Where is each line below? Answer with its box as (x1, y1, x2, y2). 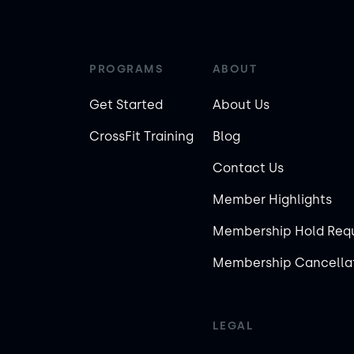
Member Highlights (212, 192, 332, 207)
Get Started (89, 97, 163, 112)
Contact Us (212, 160, 284, 175)
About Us (212, 97, 269, 112)
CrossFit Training (89, 129, 194, 144)
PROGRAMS (89, 62, 163, 76)
